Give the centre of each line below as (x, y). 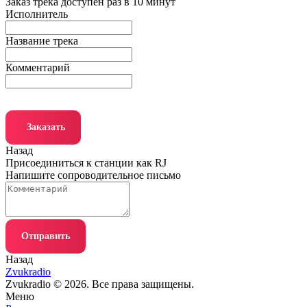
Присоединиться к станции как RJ (86, 163)
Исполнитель (37, 14)
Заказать (46, 127)
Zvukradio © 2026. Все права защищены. (100, 284)
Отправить (46, 236)
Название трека (42, 41)
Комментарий (38, 68)
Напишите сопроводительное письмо (93, 175)
